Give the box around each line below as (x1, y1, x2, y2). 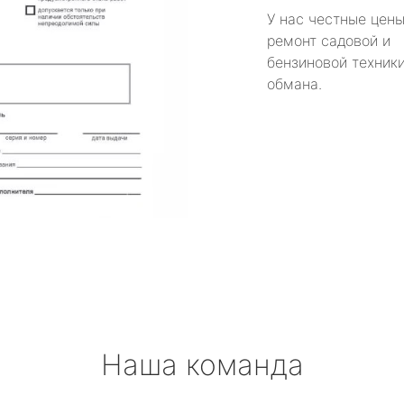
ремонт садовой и (267, 31, 390, 50)
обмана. (267, 74, 322, 93)
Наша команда (100, 347, 304, 383)
